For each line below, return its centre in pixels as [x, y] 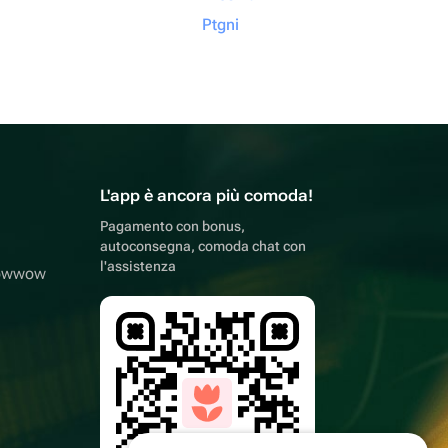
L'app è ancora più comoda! [206, 195]
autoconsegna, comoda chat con [203, 246]
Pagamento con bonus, [172, 226]
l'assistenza [138, 266]
